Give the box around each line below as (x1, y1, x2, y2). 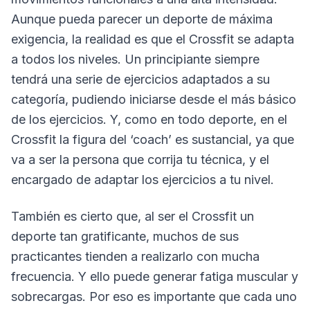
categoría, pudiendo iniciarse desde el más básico (11, 92, 296, 107)
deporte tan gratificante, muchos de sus (11, 229, 239, 244)
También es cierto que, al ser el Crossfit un (11, 209, 254, 224)
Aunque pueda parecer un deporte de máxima (11, 12, 273, 26)
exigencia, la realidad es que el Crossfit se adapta (11, 32, 294, 46)
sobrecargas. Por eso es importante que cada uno (11, 289, 297, 304)
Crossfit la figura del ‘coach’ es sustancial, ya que (11, 132, 294, 147)
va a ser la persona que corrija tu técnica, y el (11, 152, 269, 167)
